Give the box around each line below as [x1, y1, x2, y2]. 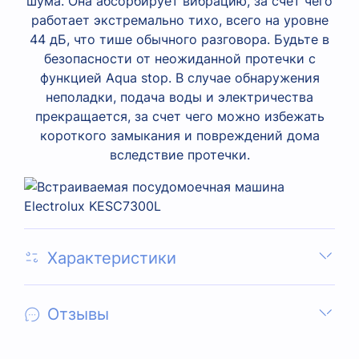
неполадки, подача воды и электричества [46, 88, 313, 105]
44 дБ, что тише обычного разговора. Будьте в [30, 30, 329, 47]
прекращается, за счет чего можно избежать [34, 107, 325, 124]
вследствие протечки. [109, 146, 250, 163]
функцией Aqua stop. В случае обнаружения [39, 69, 320, 86]
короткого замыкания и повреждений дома [39, 127, 320, 143]
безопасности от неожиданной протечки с [43, 50, 316, 67]
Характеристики [47, 248, 176, 268]
